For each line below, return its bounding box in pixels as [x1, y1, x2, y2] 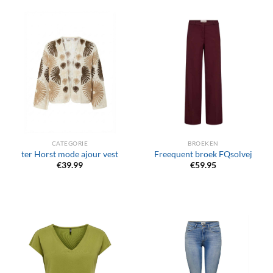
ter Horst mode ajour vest [21, 149, 118, 159]
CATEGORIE [51, 140, 88, 147]
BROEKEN [188, 140, 219, 147]
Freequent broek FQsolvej [154, 149, 252, 159]
